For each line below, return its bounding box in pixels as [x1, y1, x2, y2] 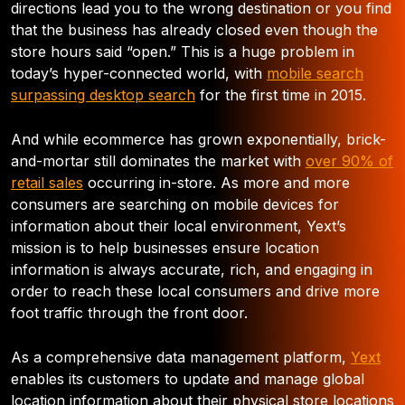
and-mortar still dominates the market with [11, 152, 306, 170]
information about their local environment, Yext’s [11, 217, 346, 235]
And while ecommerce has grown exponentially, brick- [11, 130, 386, 148]
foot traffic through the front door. [11, 304, 248, 322]
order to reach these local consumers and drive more [11, 282, 380, 300]
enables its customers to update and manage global [11, 370, 364, 388]
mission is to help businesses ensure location [11, 239, 319, 257]
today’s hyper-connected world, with [11, 64, 267, 82]
